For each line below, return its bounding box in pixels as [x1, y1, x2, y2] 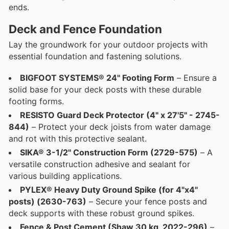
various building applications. [9, 171, 122, 181]
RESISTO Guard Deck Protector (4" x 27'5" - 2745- [20, 110, 220, 121]
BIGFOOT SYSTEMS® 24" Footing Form [20, 73, 174, 83]
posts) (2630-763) [9, 196, 86, 207]
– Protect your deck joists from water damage [29, 122, 211, 132]
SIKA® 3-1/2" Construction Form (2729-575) [20, 147, 198, 158]
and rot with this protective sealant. [9, 133, 147, 144]
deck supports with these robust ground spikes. [9, 208, 194, 219]
